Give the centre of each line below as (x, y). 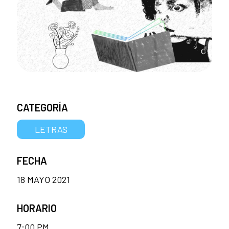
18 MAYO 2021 (43, 179)
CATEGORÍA (42, 108)
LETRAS (51, 129)
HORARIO (37, 208)
